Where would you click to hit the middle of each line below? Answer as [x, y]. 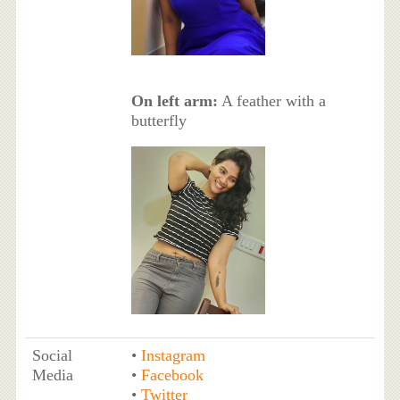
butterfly [158, 121]
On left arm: [174, 101]
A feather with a [271, 101]
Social [52, 355]
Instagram [173, 355]
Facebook [172, 375]
